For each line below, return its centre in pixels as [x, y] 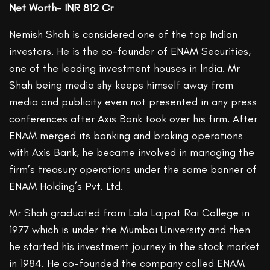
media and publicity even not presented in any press [133, 102]
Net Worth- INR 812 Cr [61, 8]
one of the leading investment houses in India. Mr [125, 68]
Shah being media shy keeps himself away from [121, 85]
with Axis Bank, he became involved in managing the [132, 153]
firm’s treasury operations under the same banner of [133, 170]
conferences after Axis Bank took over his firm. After [133, 119]
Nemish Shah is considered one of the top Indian [124, 35]
